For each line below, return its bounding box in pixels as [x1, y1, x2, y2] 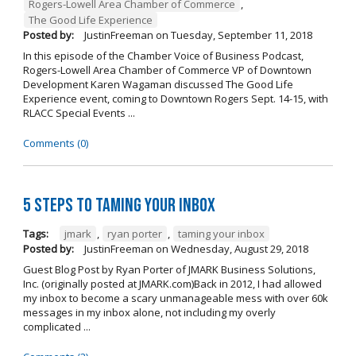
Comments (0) [22, 135, 88, 150]
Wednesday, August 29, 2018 [170, 242, 308, 257]
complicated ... [22, 319, 91, 335]
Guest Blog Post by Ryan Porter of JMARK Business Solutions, [22, 262, 315, 277]
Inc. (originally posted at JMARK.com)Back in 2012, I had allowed [22, 277, 322, 292]
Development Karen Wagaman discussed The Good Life [22, 76, 293, 91]
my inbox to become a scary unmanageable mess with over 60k [22, 291, 328, 306]
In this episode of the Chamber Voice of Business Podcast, [22, 48, 304, 63]
